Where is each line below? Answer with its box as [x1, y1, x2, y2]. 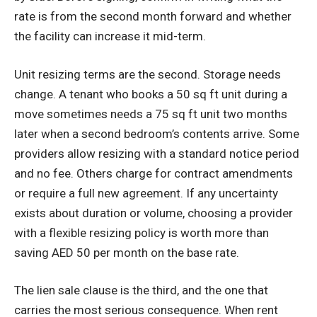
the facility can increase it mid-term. [14, 29, 206, 44]
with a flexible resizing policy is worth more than [14, 225, 269, 240]
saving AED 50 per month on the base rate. [14, 245, 239, 260]
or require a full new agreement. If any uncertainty [14, 185, 278, 200]
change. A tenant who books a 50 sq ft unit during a [14, 86, 287, 101]
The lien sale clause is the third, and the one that [14, 283, 268, 298]
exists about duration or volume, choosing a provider [14, 205, 293, 220]
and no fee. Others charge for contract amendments [14, 166, 293, 180]
